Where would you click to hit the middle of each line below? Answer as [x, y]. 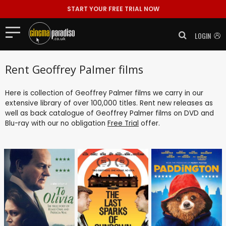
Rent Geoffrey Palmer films [74, 69]
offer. [149, 123]
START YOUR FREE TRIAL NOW [113, 9]
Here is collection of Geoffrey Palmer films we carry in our [104, 93]
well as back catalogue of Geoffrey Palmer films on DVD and [109, 113]
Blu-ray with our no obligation [56, 123]
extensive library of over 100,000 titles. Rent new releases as [109, 103]
